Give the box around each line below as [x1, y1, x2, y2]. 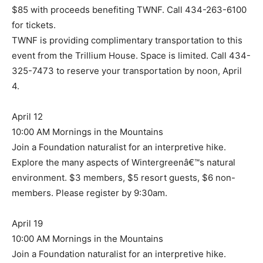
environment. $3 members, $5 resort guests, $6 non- [12, 172, 235, 184]
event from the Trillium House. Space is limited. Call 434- [12, 50, 251, 62]
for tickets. [12, 19, 56, 31]
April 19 [12, 218, 43, 230]
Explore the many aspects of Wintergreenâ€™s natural [12, 157, 235, 168]
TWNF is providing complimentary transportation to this [12, 35, 242, 46]
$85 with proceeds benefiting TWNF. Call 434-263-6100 [12, 4, 247, 16]
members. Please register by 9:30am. [12, 187, 167, 199]
